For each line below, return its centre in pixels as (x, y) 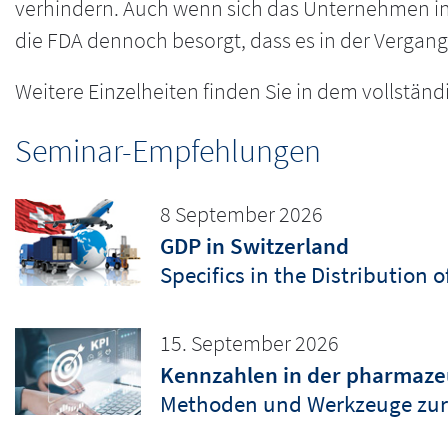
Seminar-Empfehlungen (168, 151)
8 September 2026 (241, 215)
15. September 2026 (249, 343)
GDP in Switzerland (254, 246)
